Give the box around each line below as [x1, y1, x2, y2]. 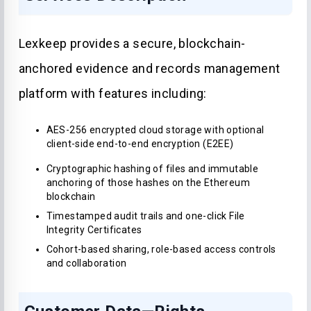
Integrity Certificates [46, 224, 142, 235]
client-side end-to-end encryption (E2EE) [46, 138, 234, 149]
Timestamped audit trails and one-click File [46, 210, 245, 221]
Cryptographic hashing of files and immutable [46, 163, 259, 174]
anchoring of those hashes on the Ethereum [46, 177, 250, 188]
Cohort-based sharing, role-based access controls [46, 244, 276, 255]
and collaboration [46, 258, 127, 269]
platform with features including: [18, 86, 207, 101]
